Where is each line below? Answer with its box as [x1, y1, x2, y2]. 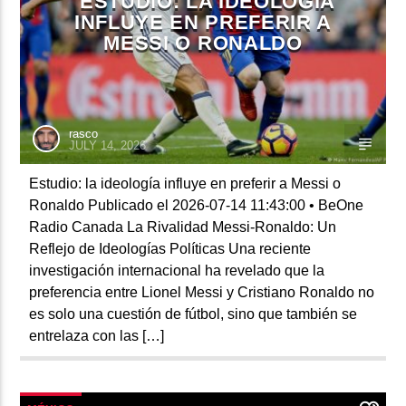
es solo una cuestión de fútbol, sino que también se [29, 305, 358, 322]
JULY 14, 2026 [69, 138, 147, 152]
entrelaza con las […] [29, 327, 165, 343]
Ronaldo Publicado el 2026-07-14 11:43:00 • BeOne [29, 197, 364, 213]
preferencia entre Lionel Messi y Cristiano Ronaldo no [29, 284, 375, 300]
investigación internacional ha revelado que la [29, 262, 325, 278]
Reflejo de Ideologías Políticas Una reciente [29, 240, 312, 256]
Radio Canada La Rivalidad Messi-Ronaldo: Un [29, 218, 337, 235]
